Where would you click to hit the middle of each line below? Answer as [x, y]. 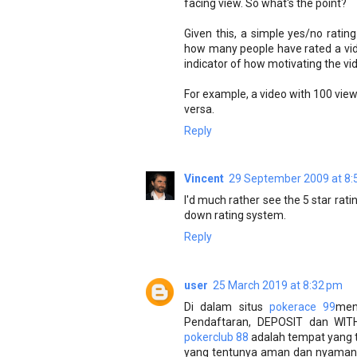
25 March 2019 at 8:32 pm [278, 285]
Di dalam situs [227, 306]
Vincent [204, 179]
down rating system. [235, 216]
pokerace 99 [302, 306]
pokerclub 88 [216, 337]
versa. [199, 109]
